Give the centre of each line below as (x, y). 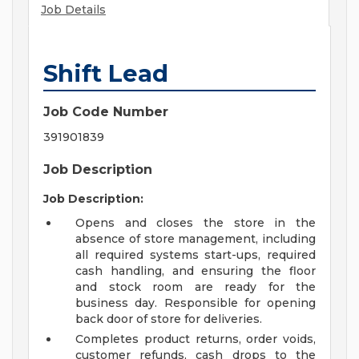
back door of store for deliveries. (169, 319)
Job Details (73, 10)
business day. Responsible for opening (196, 303)
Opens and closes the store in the (196, 223)
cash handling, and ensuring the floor (196, 271)
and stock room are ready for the (196, 287)
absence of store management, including (196, 239)
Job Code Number (106, 112)
